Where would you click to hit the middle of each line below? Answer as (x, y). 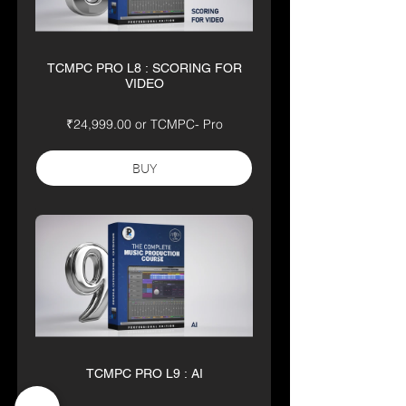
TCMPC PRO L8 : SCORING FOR (144, 68)
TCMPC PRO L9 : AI (144, 374)
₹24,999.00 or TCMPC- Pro (144, 125)
